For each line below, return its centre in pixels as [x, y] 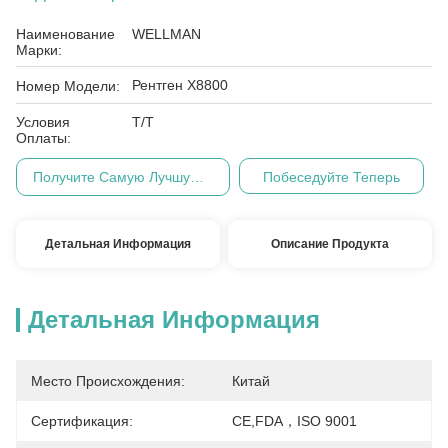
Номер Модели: [68, 86]
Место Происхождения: [108, 381]
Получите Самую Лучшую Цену [197, 177]
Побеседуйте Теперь [331, 177]
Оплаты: [43, 138]
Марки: [39, 50]
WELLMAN [166, 34]
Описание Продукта [330, 244]
